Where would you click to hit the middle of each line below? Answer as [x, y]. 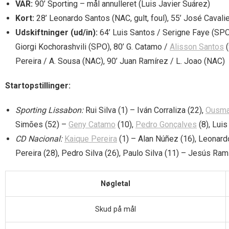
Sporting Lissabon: [49, 110]
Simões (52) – [42, 125]
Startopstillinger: [38, 86]
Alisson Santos [197, 47]
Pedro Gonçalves [166, 125]
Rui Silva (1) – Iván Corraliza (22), [144, 110]
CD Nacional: [39, 139]
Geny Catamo [92, 125]
